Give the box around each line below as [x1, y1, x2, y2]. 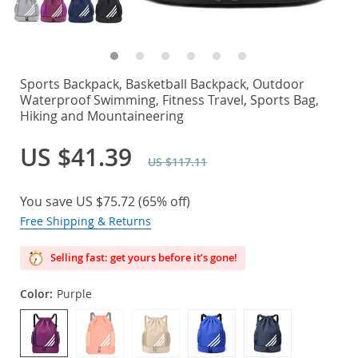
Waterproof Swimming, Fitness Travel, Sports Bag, [20, 91, 319, 109]
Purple [57, 286, 92, 301]
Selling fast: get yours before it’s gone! [48, 250, 237, 265]
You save [20, 193, 76, 210]
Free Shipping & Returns [20, 213, 151, 229]
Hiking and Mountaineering [20, 107, 184, 125]
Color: [20, 286, 53, 301]
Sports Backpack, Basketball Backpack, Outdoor [20, 75, 304, 93]
